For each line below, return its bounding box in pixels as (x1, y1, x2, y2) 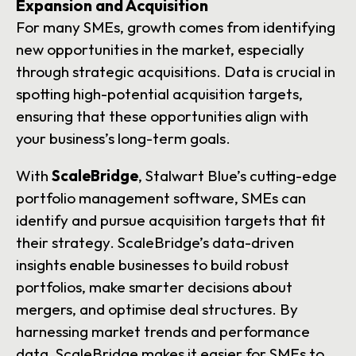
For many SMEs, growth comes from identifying (16, 17, 335, 37)
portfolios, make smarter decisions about (16, 277, 292, 297)
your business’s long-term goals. (16, 129, 230, 149)
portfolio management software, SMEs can (16, 188, 306, 208)
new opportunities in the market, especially (16, 40, 304, 60)
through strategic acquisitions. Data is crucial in (16, 62, 335, 82)
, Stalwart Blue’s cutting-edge (138, 166, 337, 186)
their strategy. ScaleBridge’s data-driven (16, 233, 294, 253)
